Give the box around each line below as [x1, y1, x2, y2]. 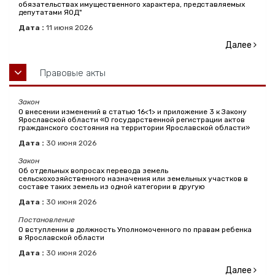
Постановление [18, 215, 75, 225]
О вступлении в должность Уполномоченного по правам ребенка [18, 225, 252, 234]
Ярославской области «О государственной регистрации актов [18, 115, 245, 125]
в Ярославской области [18, 233, 104, 242]
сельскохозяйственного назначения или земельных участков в [18, 174, 248, 184]
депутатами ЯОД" [18, 8, 82, 17]
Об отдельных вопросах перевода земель [18, 166, 168, 176]
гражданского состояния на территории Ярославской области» [18, 123, 250, 133]
